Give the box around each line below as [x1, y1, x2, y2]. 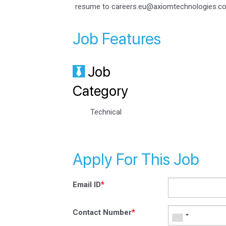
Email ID [73, 180, 101, 189]
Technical [90, 107, 122, 117]
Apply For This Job [73, 149, 199, 169]
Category [73, 82, 128, 99]
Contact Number [73, 207, 132, 217]
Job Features [73, 29, 161, 48]
